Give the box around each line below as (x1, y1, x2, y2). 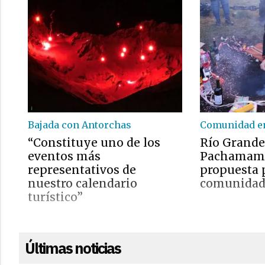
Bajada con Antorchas (28, 119, 131, 131)
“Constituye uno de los (28, 135, 160, 150)
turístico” (28, 190, 83, 204)
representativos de (28, 163, 136, 177)
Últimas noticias (25, 238, 121, 258)
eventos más (28, 149, 101, 163)
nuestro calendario (28, 176, 137, 190)
